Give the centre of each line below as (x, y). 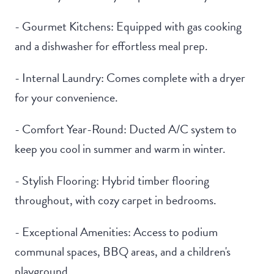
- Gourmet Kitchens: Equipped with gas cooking (128, 27)
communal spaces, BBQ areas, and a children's (123, 252)
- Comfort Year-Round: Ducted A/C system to (126, 129)
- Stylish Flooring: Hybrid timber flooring (112, 181)
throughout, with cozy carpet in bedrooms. (116, 200)
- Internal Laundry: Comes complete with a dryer (130, 78)
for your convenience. (66, 98)
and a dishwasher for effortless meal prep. (111, 46)
